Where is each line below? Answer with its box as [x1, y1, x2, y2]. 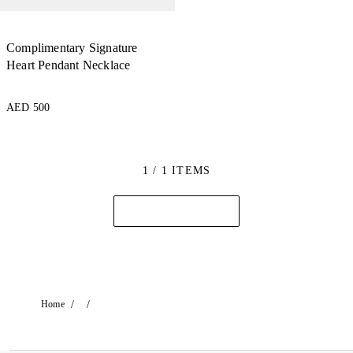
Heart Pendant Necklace [6, 58, 131, 72]
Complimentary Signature [6, 41, 138, 55]
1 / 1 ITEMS [142, 165, 211, 177]
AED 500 [6, 102, 50, 114]
